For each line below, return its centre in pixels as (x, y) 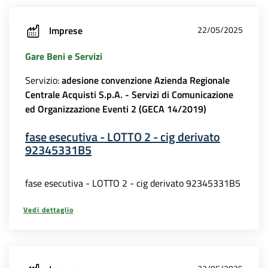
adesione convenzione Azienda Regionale (146, 80)
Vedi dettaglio (48, 210)
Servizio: (43, 80)
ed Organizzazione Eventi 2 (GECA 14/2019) (116, 109)
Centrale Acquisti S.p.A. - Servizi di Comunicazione (129, 95)
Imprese (66, 30)
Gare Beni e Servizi (64, 57)
